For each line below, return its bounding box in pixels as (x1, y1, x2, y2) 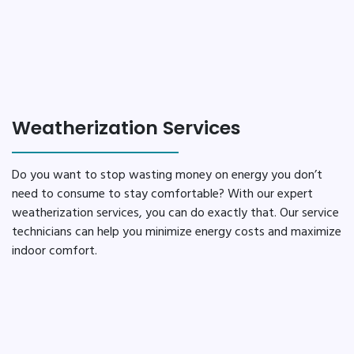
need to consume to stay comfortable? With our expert (12, 184, 313, 205)
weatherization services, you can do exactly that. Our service (12, 203, 339, 224)
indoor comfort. (12, 241, 97, 262)
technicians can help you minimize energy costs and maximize (12, 222, 341, 243)
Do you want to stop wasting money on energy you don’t (12, 165, 322, 186)
